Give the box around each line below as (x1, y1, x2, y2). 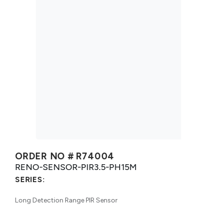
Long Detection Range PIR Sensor (15, 196, 118, 204)
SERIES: (15, 174, 45, 184)
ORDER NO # (15, 150, 74, 162)
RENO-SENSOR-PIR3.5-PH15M (15, 161, 137, 172)
